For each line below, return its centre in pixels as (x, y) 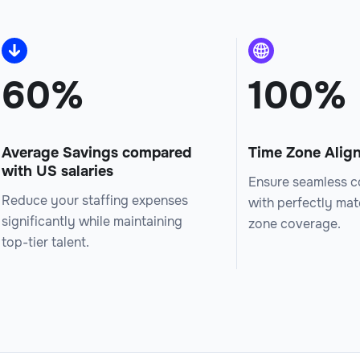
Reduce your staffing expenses (95, 200)
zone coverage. (295, 223)
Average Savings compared (96, 152)
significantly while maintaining (92, 221)
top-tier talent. (45, 242)
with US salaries (57, 171)
